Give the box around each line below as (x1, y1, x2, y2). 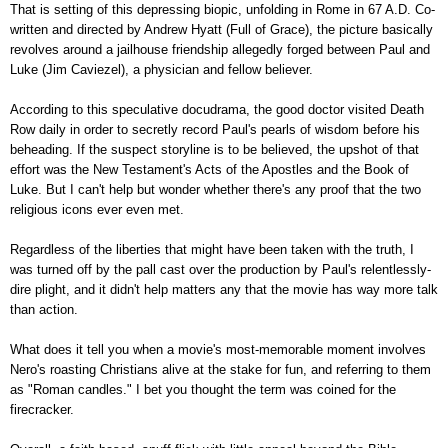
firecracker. (10, 401, 78, 417)
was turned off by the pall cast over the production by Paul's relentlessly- (10, 261, 431, 277)
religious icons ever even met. (10, 201, 184, 217)
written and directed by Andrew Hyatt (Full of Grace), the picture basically (10, 21, 433, 37)
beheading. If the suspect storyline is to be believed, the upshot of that (10, 141, 419, 157)
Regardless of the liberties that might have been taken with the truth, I (10, 241, 414, 257)
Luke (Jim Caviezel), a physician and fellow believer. (10, 61, 313, 77)
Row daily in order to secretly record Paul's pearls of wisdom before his (10, 121, 420, 137)
